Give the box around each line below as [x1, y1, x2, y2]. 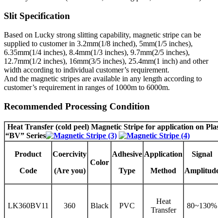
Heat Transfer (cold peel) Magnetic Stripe [7, 122, 145, 131]
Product [15, 149, 41, 158]
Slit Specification [4, 11, 70, 21]
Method [150, 166, 176, 175]
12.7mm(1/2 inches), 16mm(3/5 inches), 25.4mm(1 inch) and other [4, 57, 208, 66]
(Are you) [54, 166, 86, 175]
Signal [192, 149, 212, 158]
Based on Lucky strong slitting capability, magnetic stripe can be [4, 31, 201, 39]
